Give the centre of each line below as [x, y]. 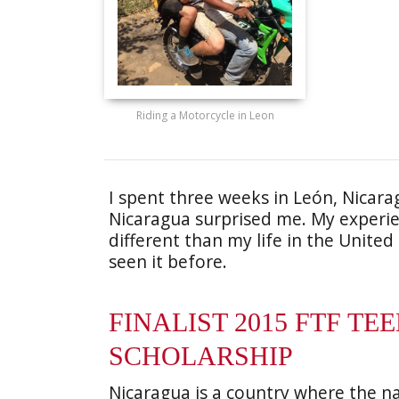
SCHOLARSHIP [201, 356]
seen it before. [168, 261]
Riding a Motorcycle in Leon [205, 115]
